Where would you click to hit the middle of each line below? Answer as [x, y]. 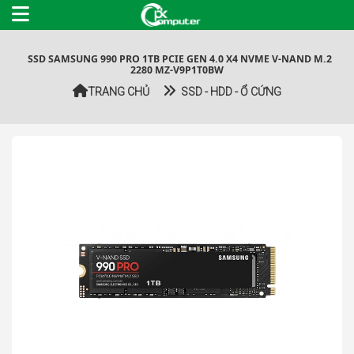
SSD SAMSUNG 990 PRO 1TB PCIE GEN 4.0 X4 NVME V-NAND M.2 [177, 59]
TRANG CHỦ [119, 92]
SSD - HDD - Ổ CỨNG [228, 92]
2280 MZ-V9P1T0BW [177, 70]
